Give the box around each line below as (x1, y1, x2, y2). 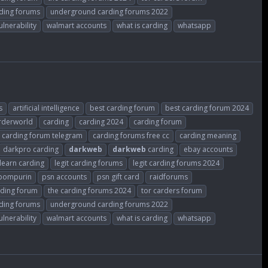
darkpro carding (3, 144, 59, 154)
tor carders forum (141, 185, 202, 196)
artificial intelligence (13, 102, 80, 113)
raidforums (150, 171, 188, 182)
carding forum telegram (2, 130, 83, 141)
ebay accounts (184, 144, 233, 154)
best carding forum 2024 (165, 102, 249, 113)
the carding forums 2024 (48, 185, 131, 196)
